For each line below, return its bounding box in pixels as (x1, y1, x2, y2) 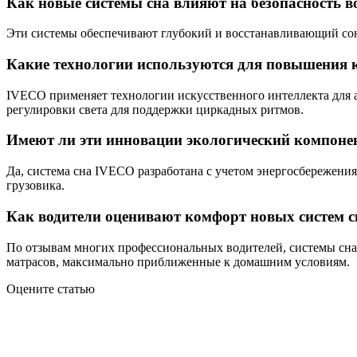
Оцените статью (6, 281, 95, 296)
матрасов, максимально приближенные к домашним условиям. (6, 254, 350, 269)
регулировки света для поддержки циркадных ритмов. (6, 102, 304, 116)
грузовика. (6, 178, 65, 193)
